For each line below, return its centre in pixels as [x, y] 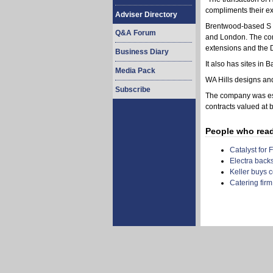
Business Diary [142, 52]
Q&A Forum [136, 33]
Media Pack [135, 71]
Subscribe [133, 90]
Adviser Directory [146, 15]
